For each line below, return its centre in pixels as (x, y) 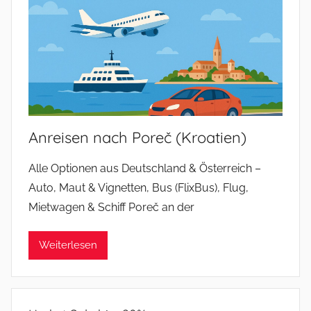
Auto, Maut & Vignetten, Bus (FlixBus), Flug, (138, 187)
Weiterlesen (68, 245)
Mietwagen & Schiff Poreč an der (111, 207)
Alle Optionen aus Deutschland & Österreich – (145, 168)
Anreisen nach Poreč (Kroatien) (137, 137)
